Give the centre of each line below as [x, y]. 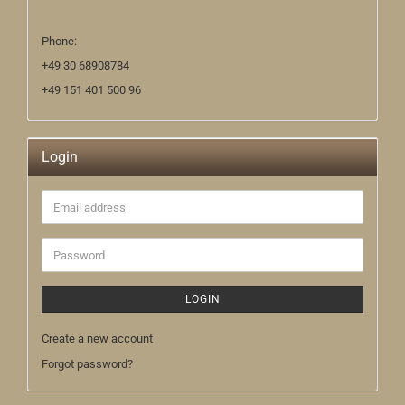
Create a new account [97, 339]
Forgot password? [87, 364]
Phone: [59, 41]
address [73, 222]
